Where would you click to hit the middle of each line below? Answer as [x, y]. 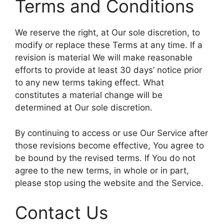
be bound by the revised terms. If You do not [105, 158]
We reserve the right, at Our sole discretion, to [107, 32]
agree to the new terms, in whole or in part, [102, 170]
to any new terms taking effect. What [89, 82]
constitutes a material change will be [89, 95]
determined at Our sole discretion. [84, 107]
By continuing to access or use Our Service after [111, 133]
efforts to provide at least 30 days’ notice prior [108, 70]
